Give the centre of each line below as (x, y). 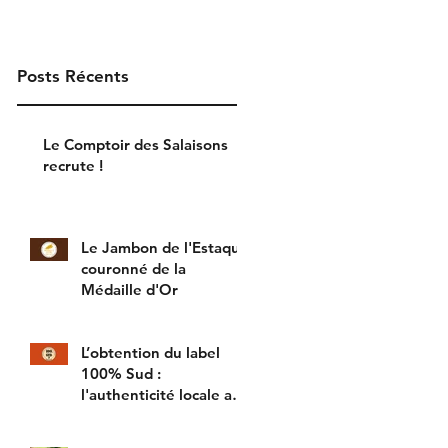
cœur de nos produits (156, 415)
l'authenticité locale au (161, 394)
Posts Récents (73, 75)
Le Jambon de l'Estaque (165, 247)
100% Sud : (121, 373)
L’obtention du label (150, 352)
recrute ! (73, 165)
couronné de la (133, 268)
